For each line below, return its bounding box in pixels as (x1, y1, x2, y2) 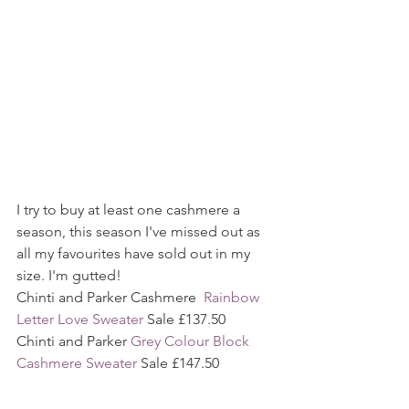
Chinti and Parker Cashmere (16, 288, 204, 306)
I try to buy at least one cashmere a (16, 200, 244, 218)
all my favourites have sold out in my (16, 244, 254, 262)
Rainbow (204, 288, 263, 306)
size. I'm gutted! (16, 266, 121, 284)
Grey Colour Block (131, 331, 253, 350)
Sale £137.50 (143, 309, 225, 328)
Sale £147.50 (137, 353, 219, 372)
